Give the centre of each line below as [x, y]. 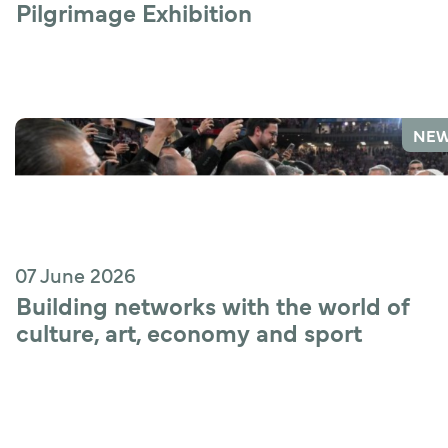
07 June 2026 [75, 275]
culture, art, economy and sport [189, 332]
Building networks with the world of [213, 305]
